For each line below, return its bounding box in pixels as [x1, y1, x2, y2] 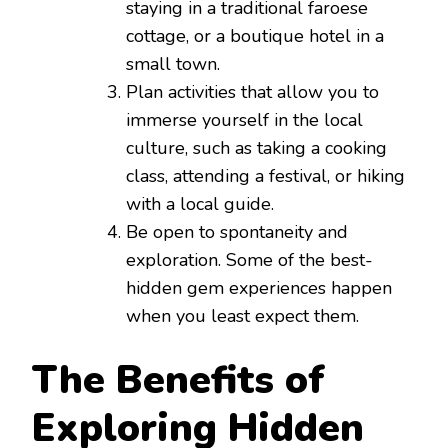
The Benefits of [32, 354, 325, 408]
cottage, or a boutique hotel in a [126, 24, 384, 49]
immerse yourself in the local [126, 108, 363, 133]
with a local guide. [126, 192, 274, 217]
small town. [126, 52, 220, 77]
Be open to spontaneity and [126, 220, 348, 245]
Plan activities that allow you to [126, 80, 379, 105]
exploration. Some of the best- [126, 248, 373, 273]
